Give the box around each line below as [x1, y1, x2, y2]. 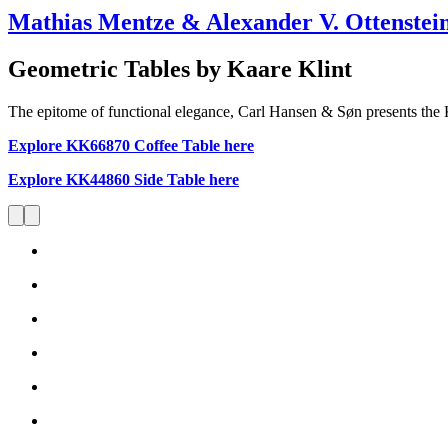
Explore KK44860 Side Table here [8, 170, 239, 188]
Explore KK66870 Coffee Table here [8, 136, 254, 154]
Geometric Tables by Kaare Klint [8, 55, 352, 82]
